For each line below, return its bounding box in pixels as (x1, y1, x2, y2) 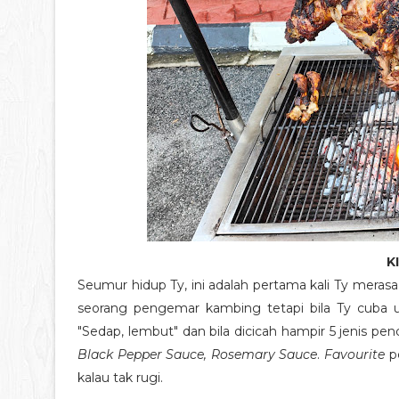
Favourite (324, 346, 389, 362)
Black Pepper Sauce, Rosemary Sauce (77, 346, 318, 362)
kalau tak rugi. (77, 369, 163, 386)
